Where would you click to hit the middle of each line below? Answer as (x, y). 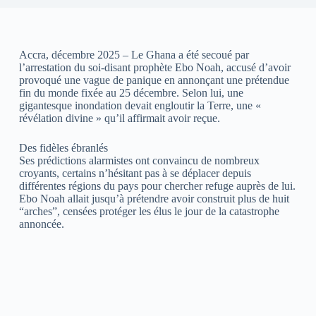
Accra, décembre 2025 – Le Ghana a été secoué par (134, 54)
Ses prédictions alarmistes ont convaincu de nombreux (139, 160)
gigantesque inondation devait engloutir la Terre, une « (140, 105)
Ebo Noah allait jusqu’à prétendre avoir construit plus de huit (154, 198)
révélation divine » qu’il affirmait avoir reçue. (119, 118)
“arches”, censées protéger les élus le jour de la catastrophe (149, 211)
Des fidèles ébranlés (63, 147)
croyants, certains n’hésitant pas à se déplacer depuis (135, 173)
